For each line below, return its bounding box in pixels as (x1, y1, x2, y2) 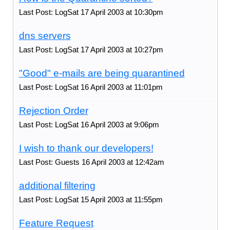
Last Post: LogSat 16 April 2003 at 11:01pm (18, 82, 163, 91)
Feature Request (18, 217, 93, 228)
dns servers (18, 30, 71, 41)
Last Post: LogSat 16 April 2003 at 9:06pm (18, 120, 159, 129)
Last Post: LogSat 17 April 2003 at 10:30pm (18, 7, 163, 16)
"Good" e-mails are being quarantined (18, 67, 185, 79)
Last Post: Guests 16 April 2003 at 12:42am (18, 157, 164, 166)
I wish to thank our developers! (18, 142, 154, 154)
